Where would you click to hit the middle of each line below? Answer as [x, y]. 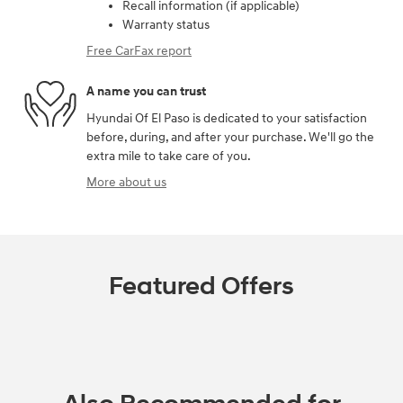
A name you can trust [146, 92]
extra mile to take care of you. [169, 156]
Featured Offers [201, 286]
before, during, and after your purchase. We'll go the [230, 137]
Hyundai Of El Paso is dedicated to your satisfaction [227, 118]
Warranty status [166, 24]
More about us [126, 182]
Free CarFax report [139, 50]
